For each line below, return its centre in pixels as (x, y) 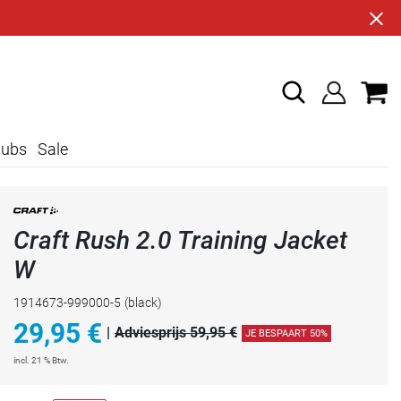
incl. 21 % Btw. (41, 360)
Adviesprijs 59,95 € (176, 333)
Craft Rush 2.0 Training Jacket (180, 240)
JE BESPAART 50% (286, 333)
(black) (143, 302)
